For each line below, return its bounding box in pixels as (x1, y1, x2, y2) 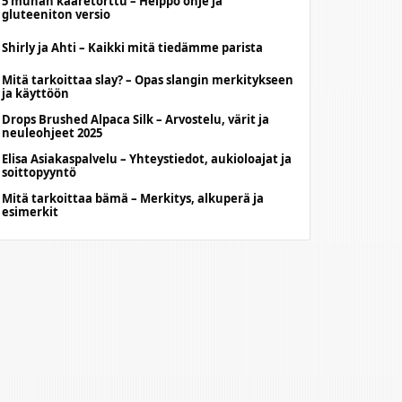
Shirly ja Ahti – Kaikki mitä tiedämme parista (2, 39, 264, 56)
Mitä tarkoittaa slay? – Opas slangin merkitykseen (2, 72, 294, 88)
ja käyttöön (2, 85, 70, 101)
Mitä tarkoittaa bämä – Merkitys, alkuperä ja (2, 190, 265, 206)
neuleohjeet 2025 (2, 125, 103, 141)
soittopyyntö (2, 164, 77, 180)
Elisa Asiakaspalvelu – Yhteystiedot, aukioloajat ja (2, 151, 293, 167)
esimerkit (2, 204, 59, 220)
